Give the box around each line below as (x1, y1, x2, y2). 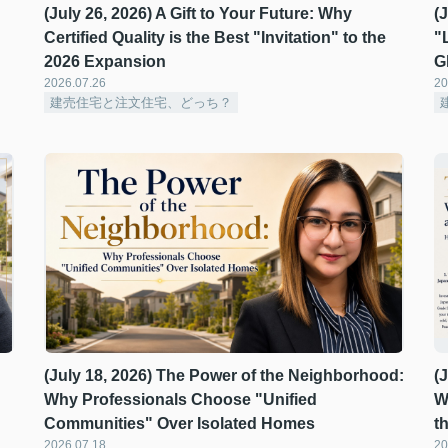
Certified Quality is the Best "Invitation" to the (44, 29, 386, 46)
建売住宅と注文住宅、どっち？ (50, 95, 232, 110)
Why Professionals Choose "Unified (44, 391, 317, 408)
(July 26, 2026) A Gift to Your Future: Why (44, 5, 352, 22)
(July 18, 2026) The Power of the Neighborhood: (44, 367, 404, 384)
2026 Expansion (44, 53, 166, 70)
